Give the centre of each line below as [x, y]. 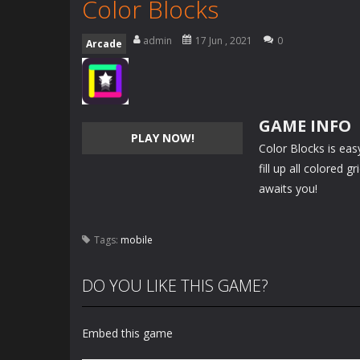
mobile [137, 240]
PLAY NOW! [162, 138]
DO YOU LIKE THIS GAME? [175, 286]
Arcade [104, 44]
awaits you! [288, 188]
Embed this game [127, 333]
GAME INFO [305, 126]
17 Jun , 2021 [224, 41]
